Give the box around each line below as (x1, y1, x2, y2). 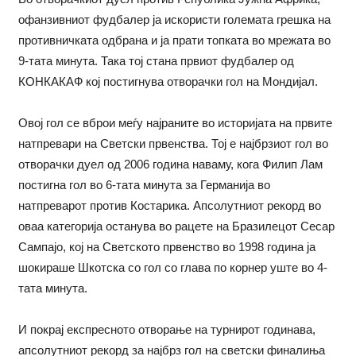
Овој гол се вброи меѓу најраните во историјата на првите (17, 115, 332, 130)
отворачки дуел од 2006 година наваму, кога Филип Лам (17, 157, 323, 171)
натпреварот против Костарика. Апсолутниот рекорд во (17, 198, 321, 212)
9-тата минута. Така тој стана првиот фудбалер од (17, 53, 294, 68)
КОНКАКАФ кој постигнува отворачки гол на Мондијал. (17, 74, 318, 88)
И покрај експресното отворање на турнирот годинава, (17, 322, 315, 336)
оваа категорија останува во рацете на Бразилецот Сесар (17, 219, 335, 233)
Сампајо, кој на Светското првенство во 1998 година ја (17, 239, 315, 253)
